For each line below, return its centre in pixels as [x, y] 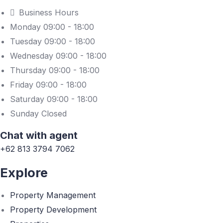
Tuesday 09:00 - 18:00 [53, 41]
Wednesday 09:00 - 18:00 [58, 56]
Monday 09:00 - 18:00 [52, 27]
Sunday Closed [38, 113]
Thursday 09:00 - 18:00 [55, 70]
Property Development [53, 210]
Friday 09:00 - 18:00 [48, 85]
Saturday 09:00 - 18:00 [54, 99]
